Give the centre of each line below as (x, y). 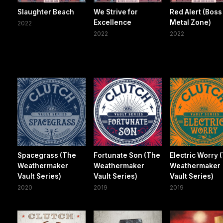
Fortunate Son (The (127, 155)
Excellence (113, 22)
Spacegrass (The (47, 155)
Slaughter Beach (46, 12)
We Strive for (116, 12)
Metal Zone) (191, 22)
